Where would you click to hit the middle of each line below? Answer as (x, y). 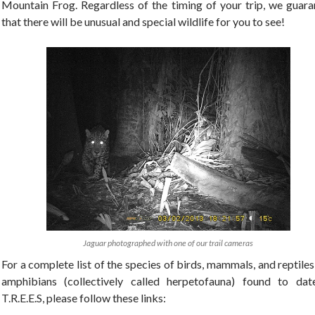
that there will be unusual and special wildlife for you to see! (143, 22)
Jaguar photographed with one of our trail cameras (168, 243)
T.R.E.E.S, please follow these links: (84, 297)
